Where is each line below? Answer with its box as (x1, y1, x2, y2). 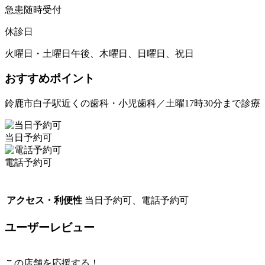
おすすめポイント (5, 72, 95, 85)
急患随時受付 (5, 4, 62, 15)
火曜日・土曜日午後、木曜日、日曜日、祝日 (5, 48, 194, 59)
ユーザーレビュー (5, 221, 95, 234)
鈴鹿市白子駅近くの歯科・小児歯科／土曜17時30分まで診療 (5, 98, 260, 109)
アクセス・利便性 (7, 195, 82, 206)
